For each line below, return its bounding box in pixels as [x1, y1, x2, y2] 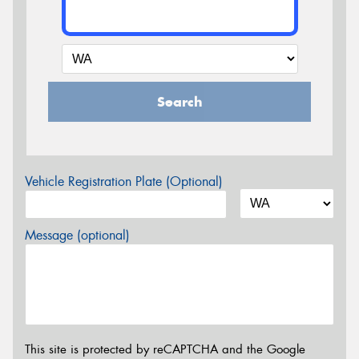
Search [156, 93, 203, 111]
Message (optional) [25, 227, 130, 244]
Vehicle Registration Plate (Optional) [25, 173, 223, 191]
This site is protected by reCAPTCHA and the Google [25, 341, 305, 357]
